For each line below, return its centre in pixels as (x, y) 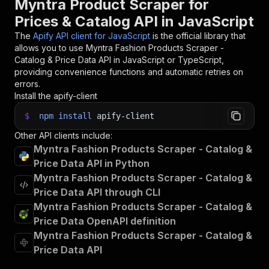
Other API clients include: (63, 135)
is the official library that (199, 36)
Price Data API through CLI (97, 192)
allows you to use (50, 48)
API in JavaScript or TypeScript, (160, 60)
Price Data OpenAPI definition (105, 221)
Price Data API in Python (92, 163)
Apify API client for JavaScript (92, 36)
